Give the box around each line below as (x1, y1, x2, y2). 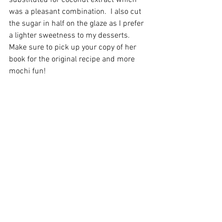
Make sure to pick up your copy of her (9, 43, 138, 53)
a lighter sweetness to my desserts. (9, 31, 134, 41)
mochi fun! (9, 66, 48, 76)
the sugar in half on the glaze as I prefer (9, 19, 146, 29)
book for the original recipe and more (9, 55, 137, 64)
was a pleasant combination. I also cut (9, 7, 143, 17)
